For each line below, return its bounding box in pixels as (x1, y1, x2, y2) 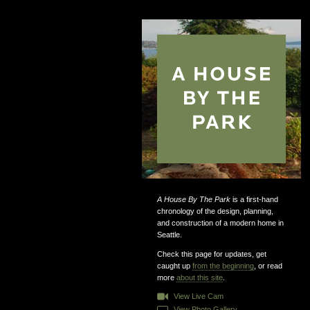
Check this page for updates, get (156, 250, 266, 258)
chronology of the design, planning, (156, 207, 273, 215)
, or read (253, 262, 282, 270)
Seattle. (156, 230, 182, 239)
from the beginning (192, 262, 254, 270)
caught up (156, 262, 192, 270)
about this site (176, 273, 223, 282)
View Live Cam (173, 292, 224, 300)
